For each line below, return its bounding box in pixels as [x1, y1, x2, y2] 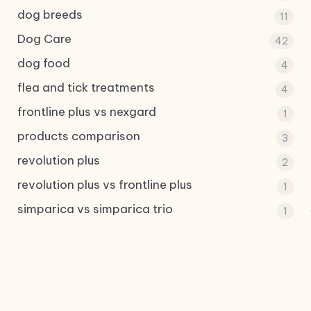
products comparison [17, 128, 140, 144]
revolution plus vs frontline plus [17, 177, 192, 192]
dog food [17, 56, 70, 71]
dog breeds [17, 7, 83, 22]
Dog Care [17, 31, 72, 47]
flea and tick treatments [17, 80, 155, 95]
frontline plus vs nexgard [17, 104, 156, 119]
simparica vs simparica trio [17, 201, 173, 217]
